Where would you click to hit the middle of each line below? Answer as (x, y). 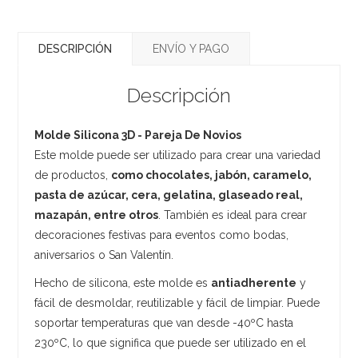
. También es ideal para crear (233, 215)
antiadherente (254, 282)
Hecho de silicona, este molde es (123, 282)
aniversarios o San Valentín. (104, 255)
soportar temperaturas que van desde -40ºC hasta (164, 322)
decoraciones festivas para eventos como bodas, (162, 235)
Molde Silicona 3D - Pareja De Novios (138, 135)
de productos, (73, 175)
